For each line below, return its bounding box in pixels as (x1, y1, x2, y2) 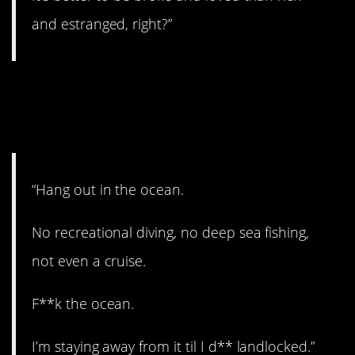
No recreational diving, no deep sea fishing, (32, 222, 310, 242)
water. (12, 101, 93, 143)
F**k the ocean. (32, 294, 135, 314)
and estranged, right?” (32, 14, 173, 34)
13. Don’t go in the (12, 71, 259, 113)
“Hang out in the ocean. (32, 179, 185, 199)
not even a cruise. (32, 250, 147, 270)
